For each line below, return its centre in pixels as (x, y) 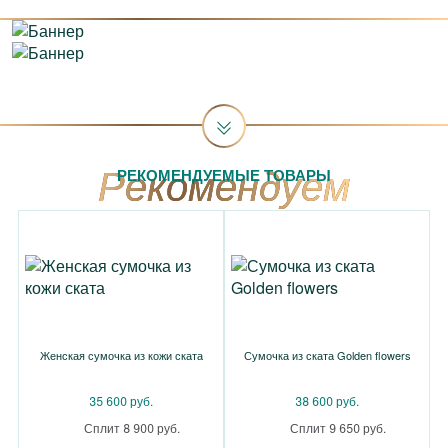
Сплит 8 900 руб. (132, 427)
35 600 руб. (121, 400)
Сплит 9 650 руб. (338, 427)
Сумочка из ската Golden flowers (327, 355)
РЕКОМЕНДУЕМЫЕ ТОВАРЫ (224, 175)
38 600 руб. (327, 400)
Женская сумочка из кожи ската (121, 355)
